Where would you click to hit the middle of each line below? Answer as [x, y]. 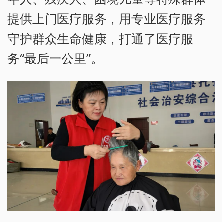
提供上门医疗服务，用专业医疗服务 [107, 18]
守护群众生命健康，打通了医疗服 [100, 38]
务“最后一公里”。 [55, 58]
